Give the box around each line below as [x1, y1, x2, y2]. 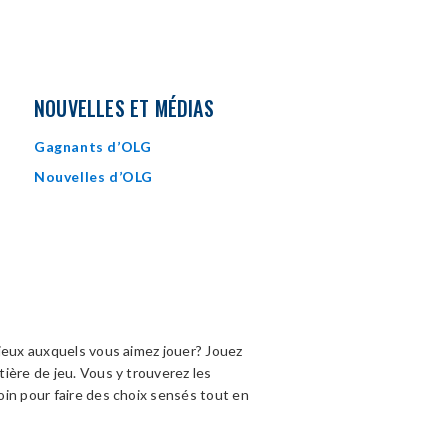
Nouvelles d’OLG [34, 168, 153, 185]
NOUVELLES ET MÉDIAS [34, 93, 214, 123]
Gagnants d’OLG [34, 138, 152, 155]
